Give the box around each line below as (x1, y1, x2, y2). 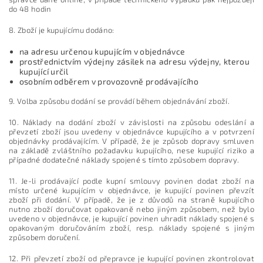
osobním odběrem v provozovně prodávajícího (19, 76, 199, 86)
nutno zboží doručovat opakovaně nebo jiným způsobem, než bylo (9, 204, 254, 214)
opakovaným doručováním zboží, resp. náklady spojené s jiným (9, 222, 254, 232)
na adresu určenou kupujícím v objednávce (19, 46, 186, 56)
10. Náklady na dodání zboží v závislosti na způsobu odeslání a (9, 117, 254, 127)
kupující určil (19, 66, 69, 76)
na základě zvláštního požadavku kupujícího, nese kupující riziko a (9, 145, 254, 155)
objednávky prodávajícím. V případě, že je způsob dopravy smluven (9, 136, 254, 146)
